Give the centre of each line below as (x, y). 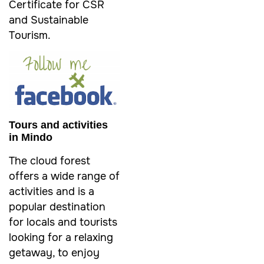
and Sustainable (49, 20)
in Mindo (31, 137)
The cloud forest (49, 161)
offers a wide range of (64, 176)
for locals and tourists (63, 222)
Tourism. (30, 35)
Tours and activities (58, 125)
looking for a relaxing (61, 237)
